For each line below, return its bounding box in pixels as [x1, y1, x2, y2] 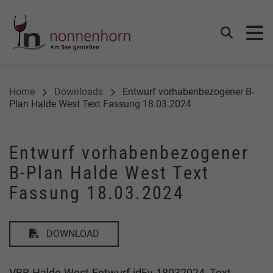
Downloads [54, 85, 103, 97]
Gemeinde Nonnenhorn [132, 13, 245, 26]
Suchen [225, 30, 258, 42]
